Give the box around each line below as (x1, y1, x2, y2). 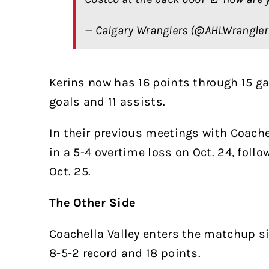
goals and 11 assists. (49, 95, 166, 109)
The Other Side (49, 196, 136, 210)
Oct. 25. (49, 165, 91, 179)
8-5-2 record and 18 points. (49, 246, 201, 261)
